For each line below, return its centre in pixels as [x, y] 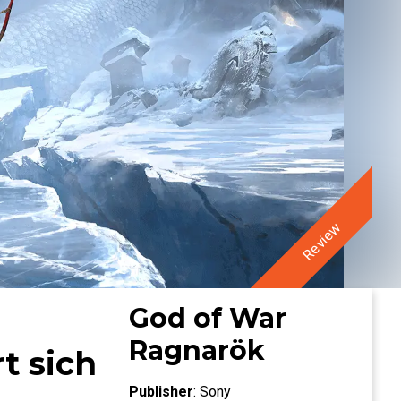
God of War [208, 318]
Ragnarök [197, 350]
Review [322, 241]
